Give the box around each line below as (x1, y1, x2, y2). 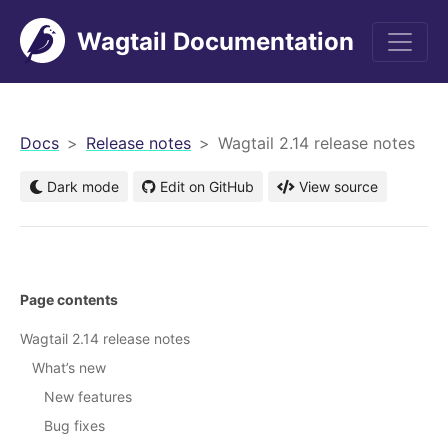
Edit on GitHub (160, 178, 254, 195)
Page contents (20, 291, 118, 309)
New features (44, 388, 132, 406)
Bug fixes (44, 417, 105, 435)
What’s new (32, 359, 106, 377)
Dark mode (43, 178, 119, 195)
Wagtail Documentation (77, 26, 354, 56)
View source (299, 178, 378, 195)
